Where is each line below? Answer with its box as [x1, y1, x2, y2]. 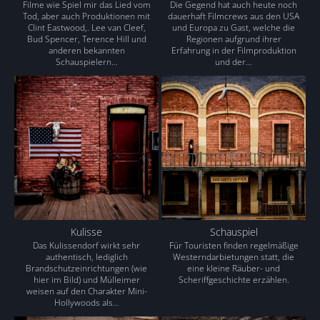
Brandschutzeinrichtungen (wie [26, 262, 147, 274]
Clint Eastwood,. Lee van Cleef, [27, 21, 146, 34]
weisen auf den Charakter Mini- [26, 285, 147, 297]
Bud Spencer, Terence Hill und [26, 33, 146, 45]
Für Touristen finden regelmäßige [169, 239, 299, 251]
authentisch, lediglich [45, 251, 128, 263]
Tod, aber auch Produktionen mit [23, 10, 150, 22]
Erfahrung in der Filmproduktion [171, 44, 296, 56]
